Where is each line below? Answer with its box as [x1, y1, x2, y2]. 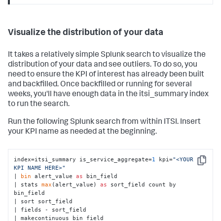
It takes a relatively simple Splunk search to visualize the [8, 51, 206, 60]
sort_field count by [107, 181, 177, 188]
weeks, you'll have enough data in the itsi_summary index [8, 91, 209, 99]
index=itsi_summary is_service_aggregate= [14, 155, 152, 163]
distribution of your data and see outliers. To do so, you [8, 61, 197, 70]
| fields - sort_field [14, 206, 87, 213]
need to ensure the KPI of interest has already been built [8, 71, 204, 79]
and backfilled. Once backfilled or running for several [8, 81, 192, 89]
